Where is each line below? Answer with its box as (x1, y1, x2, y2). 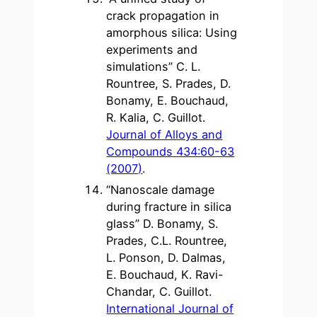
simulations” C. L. (106, 59, 201, 74)
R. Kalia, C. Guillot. (106, 110, 206, 125)
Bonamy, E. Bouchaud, (106, 93, 229, 108)
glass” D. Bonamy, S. (106, 217, 219, 231)
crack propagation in (106, 8, 220, 23)
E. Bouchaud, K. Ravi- (106, 267, 224, 282)
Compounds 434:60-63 (106, 144, 235, 159)
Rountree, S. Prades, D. (106, 76, 231, 91)
